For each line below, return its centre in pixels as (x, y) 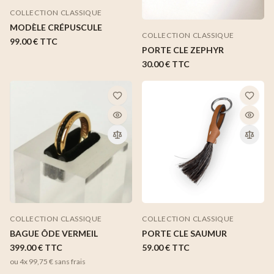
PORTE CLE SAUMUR (184, 233)
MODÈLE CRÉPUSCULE (56, 28)
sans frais (69, 261)
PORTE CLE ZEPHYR (183, 50)
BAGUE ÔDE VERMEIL (54, 233)
